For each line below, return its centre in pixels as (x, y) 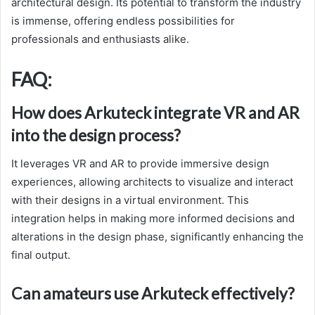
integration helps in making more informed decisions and (153, 218)
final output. (41, 255)
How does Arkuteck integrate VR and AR (155, 113)
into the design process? (96, 135)
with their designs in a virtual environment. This (130, 200)
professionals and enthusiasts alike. (100, 39)
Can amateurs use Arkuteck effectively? (153, 293)
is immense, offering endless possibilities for (123, 20)
